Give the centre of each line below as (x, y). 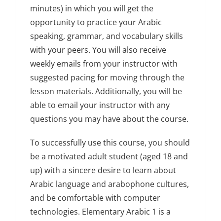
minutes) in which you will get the (92, 9)
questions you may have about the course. (110, 119)
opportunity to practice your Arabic (96, 22)
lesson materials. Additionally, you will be (106, 92)
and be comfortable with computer (95, 198)
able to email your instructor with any (100, 105)
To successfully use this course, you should (110, 143)
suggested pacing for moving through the (108, 78)
